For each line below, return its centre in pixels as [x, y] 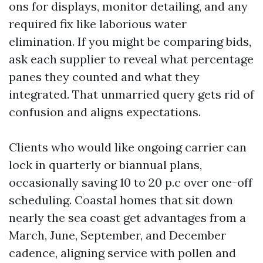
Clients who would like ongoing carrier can [128, 147]
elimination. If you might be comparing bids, [130, 41]
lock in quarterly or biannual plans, [105, 165]
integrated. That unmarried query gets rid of [131, 94]
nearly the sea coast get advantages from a [127, 218]
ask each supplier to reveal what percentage [131, 59]
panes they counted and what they [104, 77]
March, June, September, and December [117, 235]
